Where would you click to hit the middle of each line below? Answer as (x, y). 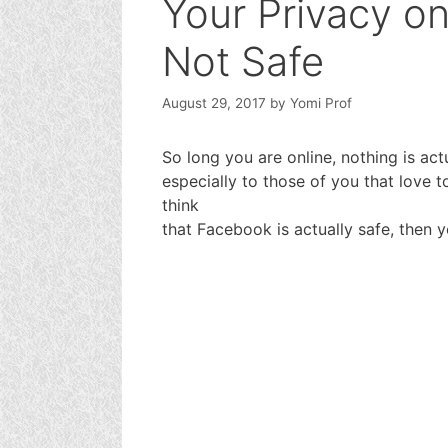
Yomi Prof (321, 102)
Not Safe (243, 61)
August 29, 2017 (214, 102)
